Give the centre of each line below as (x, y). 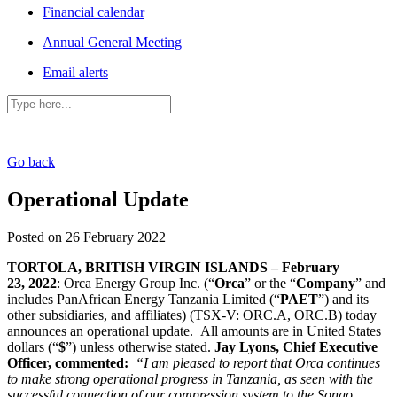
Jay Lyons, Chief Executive (296, 346)
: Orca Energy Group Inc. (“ (136, 283)
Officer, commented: (70, 362)
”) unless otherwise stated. (140, 346)
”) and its (343, 299)
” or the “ (270, 283)
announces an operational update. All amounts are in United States (194, 331)
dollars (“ (33, 346)
